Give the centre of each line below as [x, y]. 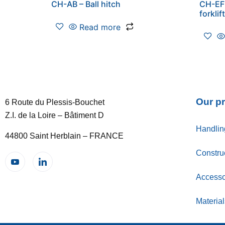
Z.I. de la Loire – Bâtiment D [54, 116]
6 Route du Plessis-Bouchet [55, 102]
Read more [100, 27]
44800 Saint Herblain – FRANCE [64, 136]
